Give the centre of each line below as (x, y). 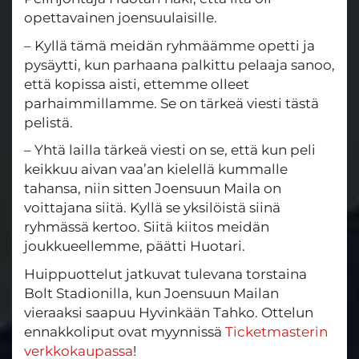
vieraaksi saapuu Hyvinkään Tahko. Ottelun (169, 312)
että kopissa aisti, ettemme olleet (137, 84)
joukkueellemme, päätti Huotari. (135, 246)
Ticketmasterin (276, 331)
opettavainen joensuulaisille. (121, 18)
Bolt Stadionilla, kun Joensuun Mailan (151, 293)
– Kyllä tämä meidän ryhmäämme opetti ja (169, 45)
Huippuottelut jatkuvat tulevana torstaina (165, 274)
